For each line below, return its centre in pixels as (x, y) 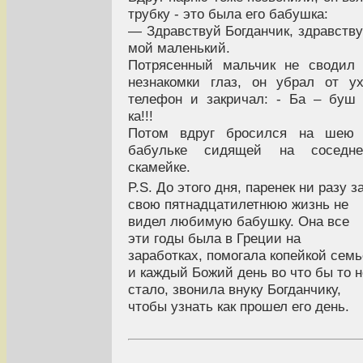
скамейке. (159, 167)
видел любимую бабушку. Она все (239, 221)
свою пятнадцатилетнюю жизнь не (238, 204)
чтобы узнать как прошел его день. (239, 306)
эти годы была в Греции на (214, 238)
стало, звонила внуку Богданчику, (235, 289)
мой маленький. (179, 47)
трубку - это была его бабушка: (228, 13)
